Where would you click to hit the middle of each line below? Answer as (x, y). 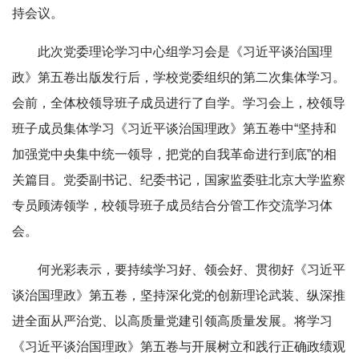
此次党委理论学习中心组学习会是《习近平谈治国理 (185, 52)
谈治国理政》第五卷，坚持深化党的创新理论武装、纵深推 (179, 295)
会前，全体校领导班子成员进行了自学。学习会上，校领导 (179, 103)
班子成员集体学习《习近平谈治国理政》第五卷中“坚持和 (174, 129)
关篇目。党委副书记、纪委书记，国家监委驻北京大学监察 (179, 180)
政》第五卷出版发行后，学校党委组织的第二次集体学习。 (179, 77)
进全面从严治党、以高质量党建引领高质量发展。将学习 (172, 321)
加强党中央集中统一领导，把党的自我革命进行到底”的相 (174, 154)
